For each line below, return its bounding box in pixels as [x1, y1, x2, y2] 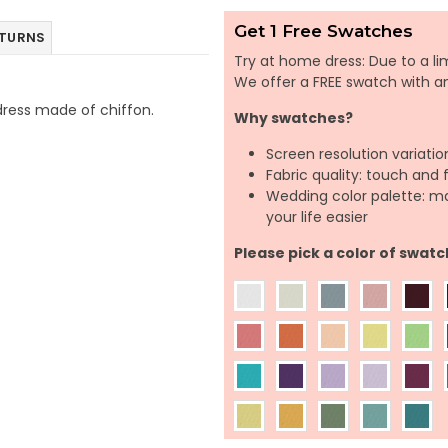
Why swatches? [234, 108, 353, 128]
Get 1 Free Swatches [234, 21, 413, 41]
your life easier [266, 207, 368, 227]
